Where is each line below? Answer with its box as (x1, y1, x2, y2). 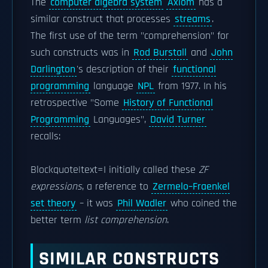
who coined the (167, 196, 237, 210)
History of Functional (123, 96, 213, 109)
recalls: (31, 129, 60, 143)
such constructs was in (31, 45, 132, 59)
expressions (31, 179, 82, 193)
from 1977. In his (155, 79, 227, 93)
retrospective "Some (31, 96, 122, 109)
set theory (31, 196, 75, 210)
